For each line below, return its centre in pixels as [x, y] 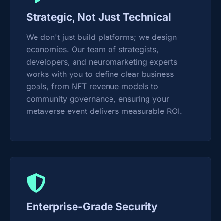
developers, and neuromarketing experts [102, 62]
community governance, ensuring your [98, 99]
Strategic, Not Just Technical [99, 17]
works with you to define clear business [100, 74]
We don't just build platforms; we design [101, 37]
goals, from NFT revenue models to [92, 86]
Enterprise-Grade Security [92, 206]
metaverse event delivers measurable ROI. [104, 111]
